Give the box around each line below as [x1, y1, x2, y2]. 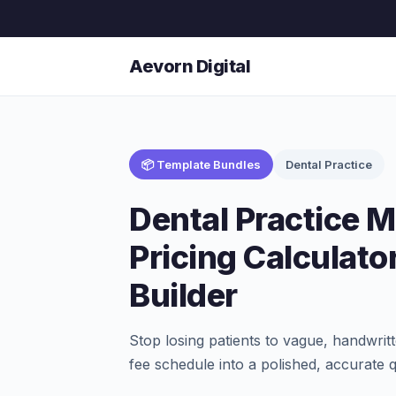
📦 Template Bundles [141, 157, 261, 171]
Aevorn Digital [129, 56, 250, 77]
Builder [129, 276, 238, 315]
